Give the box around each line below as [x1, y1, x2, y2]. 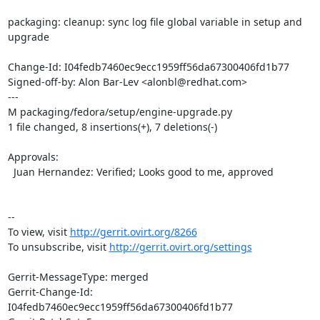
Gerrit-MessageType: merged [7, 269, 149, 284]
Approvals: [7, 149, 59, 164]
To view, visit [7, 224, 70, 239]
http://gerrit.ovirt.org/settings [109, 239, 252, 254]
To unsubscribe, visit [7, 239, 109, 254]
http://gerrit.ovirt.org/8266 [69, 224, 197, 239]
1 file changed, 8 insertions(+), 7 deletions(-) [7, 119, 217, 134]
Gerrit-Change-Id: [7, 284, 93, 299]
